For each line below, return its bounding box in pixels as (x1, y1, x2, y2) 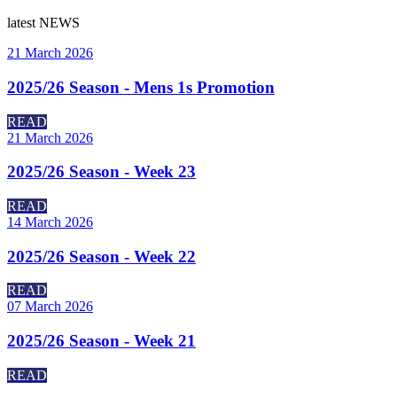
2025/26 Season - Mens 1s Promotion (7, 77, 275, 97)
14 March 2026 (7, 214, 93, 230)
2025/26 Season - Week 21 (7, 331, 196, 351)
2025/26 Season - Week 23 (7, 162, 196, 182)
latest (7, 15, 39, 31)
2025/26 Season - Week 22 (7, 246, 196, 266)
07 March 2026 (7, 299, 93, 315)
